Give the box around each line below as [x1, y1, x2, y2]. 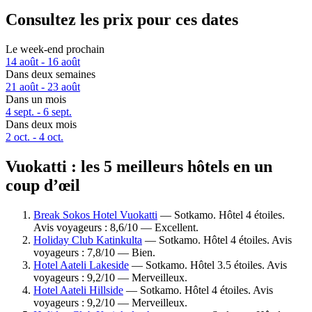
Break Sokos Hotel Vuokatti [33, 208, 157, 221]
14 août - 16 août [6, 56, 80, 68]
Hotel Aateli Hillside [33, 283, 123, 296]
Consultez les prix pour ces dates [6, 10, 238, 29]
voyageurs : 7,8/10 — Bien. [33, 246, 155, 258]
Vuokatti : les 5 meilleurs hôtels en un [6, 157, 272, 175]
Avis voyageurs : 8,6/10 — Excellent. [33, 221, 198, 233]
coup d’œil [6, 175, 80, 194]
